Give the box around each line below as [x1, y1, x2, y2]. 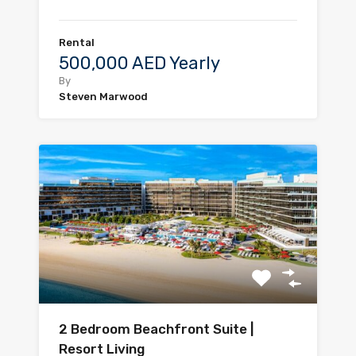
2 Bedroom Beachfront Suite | [59, 321, 253, 338]
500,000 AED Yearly [59, 52, 220, 75]
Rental [59, 37, 95, 49]
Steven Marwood [59, 91, 148, 103]
